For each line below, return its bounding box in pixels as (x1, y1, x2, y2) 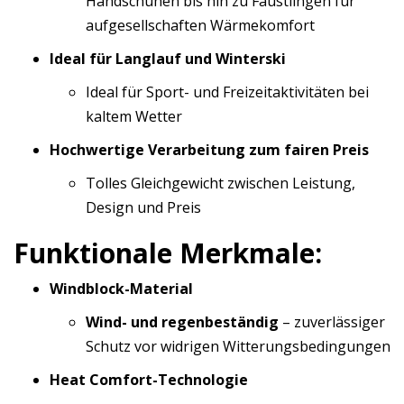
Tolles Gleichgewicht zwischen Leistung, (86, 173, 355, 193)
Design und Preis (86, 197, 201, 217)
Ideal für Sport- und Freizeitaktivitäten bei (86, 82, 369, 102)
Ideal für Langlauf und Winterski (50, 49, 286, 69)
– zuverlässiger (279, 312, 385, 332)
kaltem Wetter (86, 106, 182, 126)
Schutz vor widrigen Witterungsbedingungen (86, 336, 390, 356)
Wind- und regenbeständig (86, 312, 279, 332)
